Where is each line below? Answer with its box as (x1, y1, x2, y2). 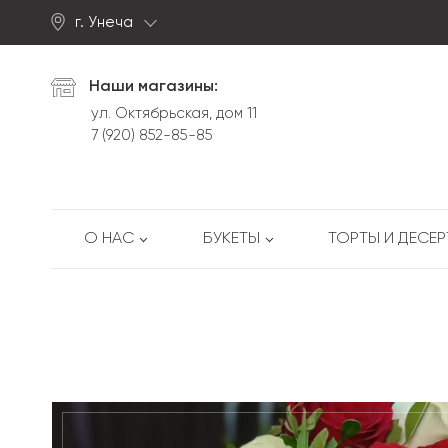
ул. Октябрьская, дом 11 (91, 106, 257, 121)
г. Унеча (75, 15, 137, 30)
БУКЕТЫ (202, 231, 260, 247)
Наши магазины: (89, 79, 218, 95)
